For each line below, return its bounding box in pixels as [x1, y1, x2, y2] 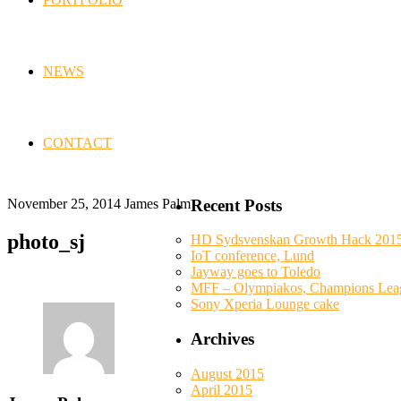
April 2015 [191, 381, 252, 397]
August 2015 [191, 365, 264, 381]
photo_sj [7, 229, 85, 253]
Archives [191, 329, 254, 349]
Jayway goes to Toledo [191, 264, 320, 280]
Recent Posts [191, 195, 282, 215]
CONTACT [43, 135, 112, 150]
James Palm [124, 195, 191, 211]
